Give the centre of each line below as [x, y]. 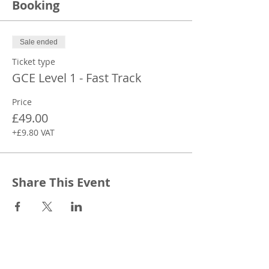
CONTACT [26, 248]
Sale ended [39, 42]
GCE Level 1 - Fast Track [77, 78]
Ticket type [34, 62]
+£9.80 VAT [33, 132]
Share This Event [61, 182]
